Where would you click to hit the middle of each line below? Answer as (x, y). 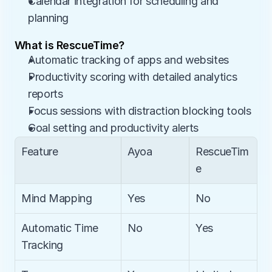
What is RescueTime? (70, 45)
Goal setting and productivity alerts (114, 128)
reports (46, 94)
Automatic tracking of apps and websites (128, 60)
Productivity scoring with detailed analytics (133, 77)
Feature (40, 151)
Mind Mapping (57, 198)
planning (49, 18)
